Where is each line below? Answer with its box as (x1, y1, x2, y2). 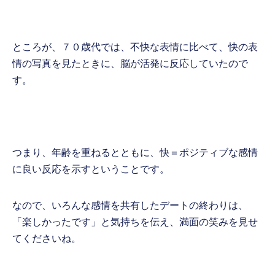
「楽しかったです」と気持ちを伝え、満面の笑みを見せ (12, 217, 258, 228)
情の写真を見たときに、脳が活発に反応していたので (12, 58, 249, 69)
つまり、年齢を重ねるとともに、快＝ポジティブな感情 (12, 147, 258, 158)
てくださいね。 (12, 233, 82, 244)
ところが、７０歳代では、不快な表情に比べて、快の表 (12, 42, 258, 53)
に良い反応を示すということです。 (12, 164, 170, 175)
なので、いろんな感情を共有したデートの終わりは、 (12, 200, 249, 211)
